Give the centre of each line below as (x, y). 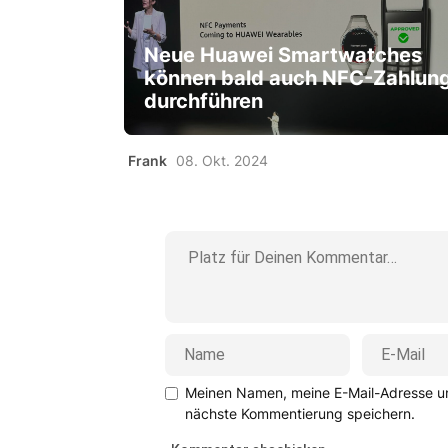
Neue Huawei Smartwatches (283, 55)
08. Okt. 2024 (222, 160)
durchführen (203, 101)
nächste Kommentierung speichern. (299, 413)
